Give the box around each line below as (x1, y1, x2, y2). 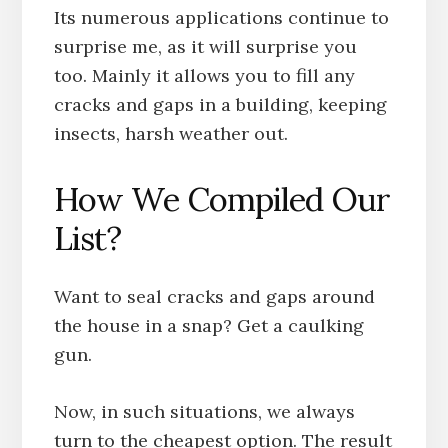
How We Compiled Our (53, 178, 390, 221)
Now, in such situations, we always (53, 400, 355, 424)
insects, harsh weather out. (53, 122, 288, 146)
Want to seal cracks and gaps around (53, 285, 375, 309)
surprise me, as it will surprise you (53, 35, 357, 59)
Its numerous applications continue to (53, 6, 389, 30)
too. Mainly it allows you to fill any (53, 64, 355, 88)
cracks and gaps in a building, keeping (53, 93, 387, 117)
